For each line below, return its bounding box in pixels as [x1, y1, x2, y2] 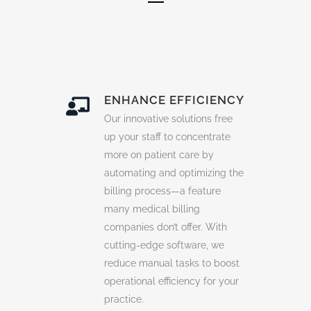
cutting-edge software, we [104, 239, 224, 251]
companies [104, 221, 154, 233]
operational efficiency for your [104, 275, 239, 287]
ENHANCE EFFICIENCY [104, 92, 244, 107]
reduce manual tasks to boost [104, 257, 239, 269]
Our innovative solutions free [104, 112, 233, 124]
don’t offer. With [154, 221, 227, 233]
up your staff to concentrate [104, 131, 230, 142]
